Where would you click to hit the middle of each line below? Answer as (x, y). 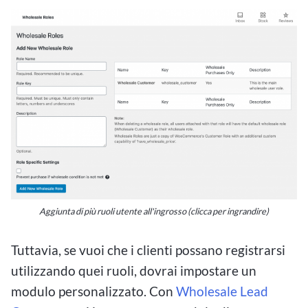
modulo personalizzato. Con (93, 291)
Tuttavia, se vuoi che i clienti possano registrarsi (148, 250)
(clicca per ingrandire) (228, 211)
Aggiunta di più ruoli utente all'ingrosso (113, 211)
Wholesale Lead (222, 291)
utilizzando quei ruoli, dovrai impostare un (134, 270)
